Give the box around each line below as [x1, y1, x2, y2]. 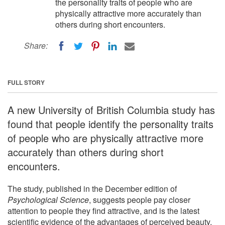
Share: [24, 40, 48, 51]
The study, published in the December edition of [8, 182, 177, 194]
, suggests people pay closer [89, 193, 190, 205]
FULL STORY [8, 77, 45, 87]
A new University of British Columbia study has [8, 102, 215, 117]
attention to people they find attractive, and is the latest [8, 204, 199, 216]
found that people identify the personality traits [8, 116, 213, 131]
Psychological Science [8, 193, 89, 205]
